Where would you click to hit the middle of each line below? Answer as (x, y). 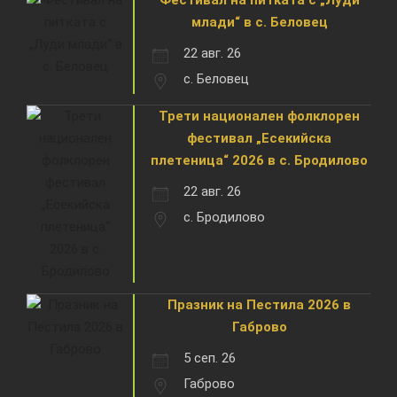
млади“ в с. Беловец (259, 22)
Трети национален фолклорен (259, 116)
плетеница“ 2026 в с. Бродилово (259, 160)
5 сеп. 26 (210, 358)
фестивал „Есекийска (259, 138)
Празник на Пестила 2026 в (259, 304)
